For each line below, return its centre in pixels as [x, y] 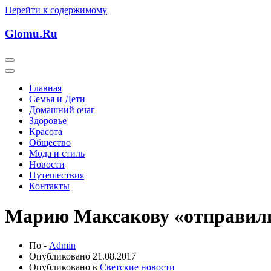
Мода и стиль [57, 154]
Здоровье [48, 121]
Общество [50, 143]
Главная [45, 88]
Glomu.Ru [31, 33]
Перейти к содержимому [56, 10]
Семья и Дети [57, 99]
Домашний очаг [62, 110]
